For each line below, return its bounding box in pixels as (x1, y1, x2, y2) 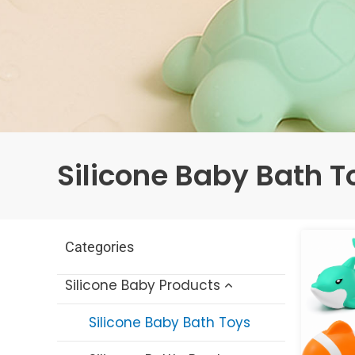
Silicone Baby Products (65, 275, 220, 295)
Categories (65, 239, 134, 256)
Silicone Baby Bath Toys (89, 312, 250, 332)
